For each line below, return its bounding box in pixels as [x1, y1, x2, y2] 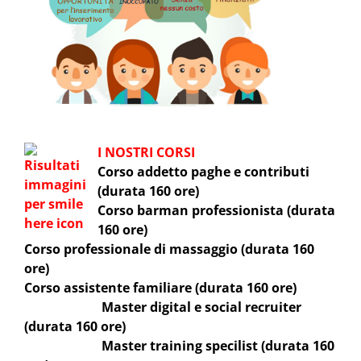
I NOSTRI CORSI [98, 143, 198, 161]
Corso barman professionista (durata [98, 201, 335, 219]
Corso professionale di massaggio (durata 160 [24, 239, 314, 258]
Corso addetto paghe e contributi [98, 162, 309, 180]
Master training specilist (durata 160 [102, 336, 334, 355]
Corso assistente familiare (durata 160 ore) [24, 278, 297, 297]
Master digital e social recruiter [102, 297, 301, 316]
